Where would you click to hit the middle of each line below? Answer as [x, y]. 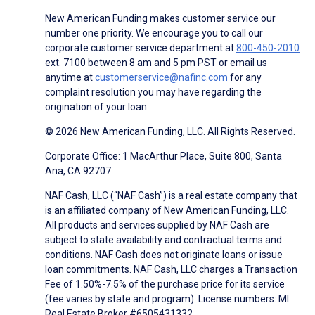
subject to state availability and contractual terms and [163, 240]
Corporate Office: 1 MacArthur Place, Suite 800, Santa [163, 156]
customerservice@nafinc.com [161, 78]
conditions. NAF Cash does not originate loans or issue [164, 255]
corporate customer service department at [141, 48]
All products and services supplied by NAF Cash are [157, 225]
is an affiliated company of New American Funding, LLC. [167, 211]
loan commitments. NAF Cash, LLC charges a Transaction [171, 270]
